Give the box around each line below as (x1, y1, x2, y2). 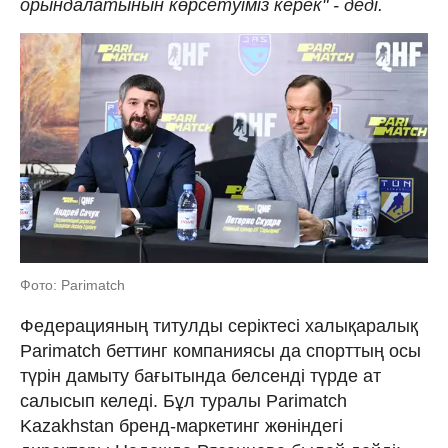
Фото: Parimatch (20, 276, 125, 293)
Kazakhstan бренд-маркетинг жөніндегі (20, 415, 343, 436)
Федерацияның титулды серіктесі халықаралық (20, 315, 418, 336)
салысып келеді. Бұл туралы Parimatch (20, 390, 347, 411)
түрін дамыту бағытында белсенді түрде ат (20, 365, 381, 386)
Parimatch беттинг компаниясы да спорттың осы (20, 340, 421, 361)
